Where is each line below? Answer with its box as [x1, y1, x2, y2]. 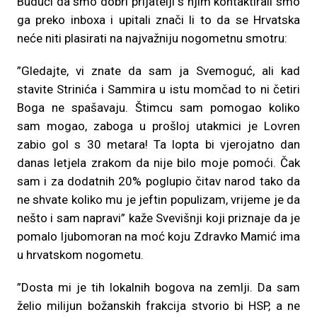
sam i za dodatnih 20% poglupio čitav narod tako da [17, 174, 300, 188]
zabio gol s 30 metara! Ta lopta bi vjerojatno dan [17, 137, 300, 151]
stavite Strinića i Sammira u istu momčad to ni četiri [17, 82, 300, 96]
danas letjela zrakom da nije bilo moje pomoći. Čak [17, 156, 300, 170]
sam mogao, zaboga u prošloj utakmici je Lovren [17, 119, 300, 133]
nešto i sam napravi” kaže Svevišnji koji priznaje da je [17, 211, 300, 225]
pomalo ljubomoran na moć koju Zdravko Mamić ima [17, 229, 300, 243]
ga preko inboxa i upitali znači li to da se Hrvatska [17, 13, 300, 27]
